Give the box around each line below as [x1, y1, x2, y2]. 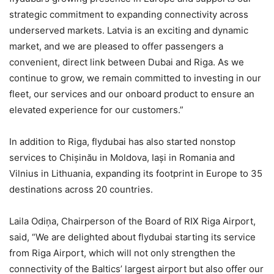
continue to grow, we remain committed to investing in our [9, 72, 261, 84]
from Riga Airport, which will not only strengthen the [9, 246, 235, 259]
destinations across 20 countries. [9, 183, 153, 195]
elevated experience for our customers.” [9, 103, 183, 116]
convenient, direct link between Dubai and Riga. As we [9, 56, 244, 68]
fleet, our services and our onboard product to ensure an [9, 87, 254, 100]
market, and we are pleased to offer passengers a [9, 40, 223, 52]
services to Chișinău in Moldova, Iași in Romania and [9, 151, 235, 163]
